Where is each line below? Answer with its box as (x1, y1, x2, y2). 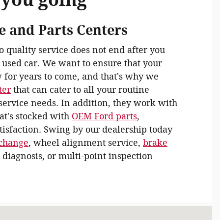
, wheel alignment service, (28, 137, 143, 148)
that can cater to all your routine (11, 84, 149, 95)
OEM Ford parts (72, 111, 137, 122)
